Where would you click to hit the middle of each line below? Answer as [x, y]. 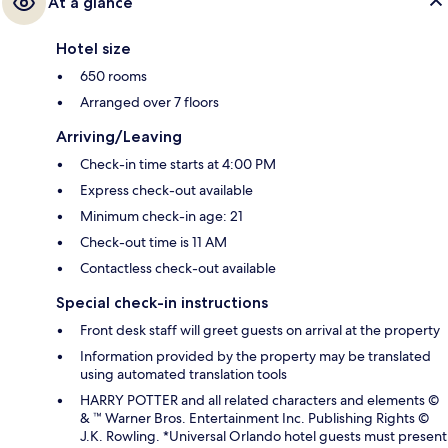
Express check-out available [166, 189]
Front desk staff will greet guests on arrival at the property [260, 329]
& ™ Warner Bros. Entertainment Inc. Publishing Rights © [254, 417]
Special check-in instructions [162, 302]
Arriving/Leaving [119, 136]
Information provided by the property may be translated [255, 355]
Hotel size [93, 48]
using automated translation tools [183, 373]
